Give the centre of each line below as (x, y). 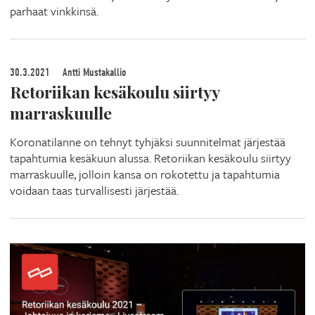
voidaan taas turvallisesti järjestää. (94, 190)
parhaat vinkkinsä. (54, 11)
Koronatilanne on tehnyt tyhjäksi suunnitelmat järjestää (148, 141)
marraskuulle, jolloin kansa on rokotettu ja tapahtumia (145, 174)
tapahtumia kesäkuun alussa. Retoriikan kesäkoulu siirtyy (150, 157)
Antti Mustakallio (93, 72)
